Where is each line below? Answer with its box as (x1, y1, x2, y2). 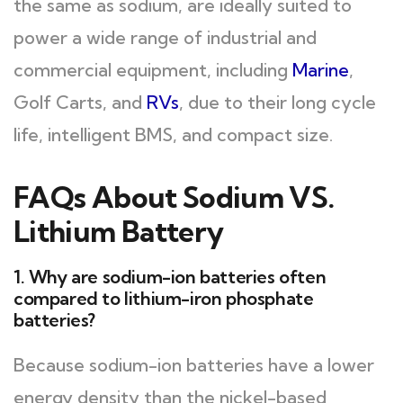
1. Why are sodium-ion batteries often (13, 265, 327, 288)
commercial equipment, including (13, 58, 292, 81)
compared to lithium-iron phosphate (13, 287, 314, 309)
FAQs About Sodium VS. (13, 179, 335, 215)
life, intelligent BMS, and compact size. (13, 123, 333, 146)
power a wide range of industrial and (13, 26, 317, 49)
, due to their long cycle (179, 91, 376, 113)
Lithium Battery (13, 213, 224, 249)
